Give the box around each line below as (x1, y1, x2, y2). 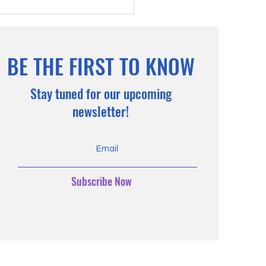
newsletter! (72, 102, 129, 121)
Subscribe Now (71, 173, 132, 189)
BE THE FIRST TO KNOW (7, 50, 195, 82)
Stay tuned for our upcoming (30, 84, 172, 103)
